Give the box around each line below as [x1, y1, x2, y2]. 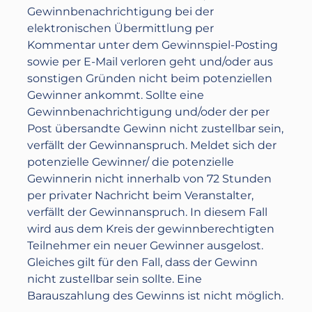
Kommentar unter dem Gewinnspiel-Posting [27, 38, 279, 52]
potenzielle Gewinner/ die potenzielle [27, 155, 235, 169]
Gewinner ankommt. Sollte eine [27, 88, 205, 102]
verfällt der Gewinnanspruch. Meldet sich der [27, 139, 277, 152]
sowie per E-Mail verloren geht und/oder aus [27, 55, 274, 68]
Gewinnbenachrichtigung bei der [27, 5, 214, 18]
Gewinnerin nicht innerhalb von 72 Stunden [27, 172, 272, 185]
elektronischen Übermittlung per [27, 22, 214, 35]
